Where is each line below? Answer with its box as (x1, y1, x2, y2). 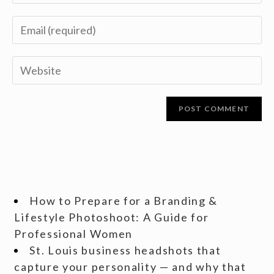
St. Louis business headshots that (29, 243, 221, 257)
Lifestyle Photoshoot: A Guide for (14, 210, 209, 224)
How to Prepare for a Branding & (29, 194, 218, 207)
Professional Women (14, 227, 133, 240)
